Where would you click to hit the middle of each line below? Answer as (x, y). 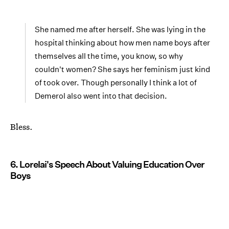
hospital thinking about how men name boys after (122, 43)
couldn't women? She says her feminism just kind (122, 70)
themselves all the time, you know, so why (109, 56)
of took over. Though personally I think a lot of (116, 83)
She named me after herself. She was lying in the (120, 30)
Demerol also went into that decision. (101, 96)
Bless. (21, 127)
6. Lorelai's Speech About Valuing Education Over (107, 165)
